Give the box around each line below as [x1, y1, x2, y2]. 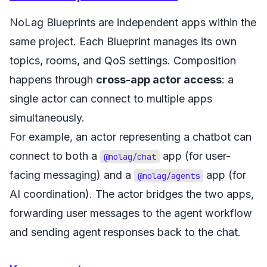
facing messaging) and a [10, 169, 134, 181]
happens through [10, 73, 96, 86]
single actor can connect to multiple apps [10, 92, 212, 105]
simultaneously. [10, 111, 85, 124]
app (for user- [160, 150, 231, 162]
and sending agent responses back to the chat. [10, 226, 241, 238]
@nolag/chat [104, 151, 156, 162]
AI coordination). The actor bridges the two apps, [10, 188, 254, 200]
